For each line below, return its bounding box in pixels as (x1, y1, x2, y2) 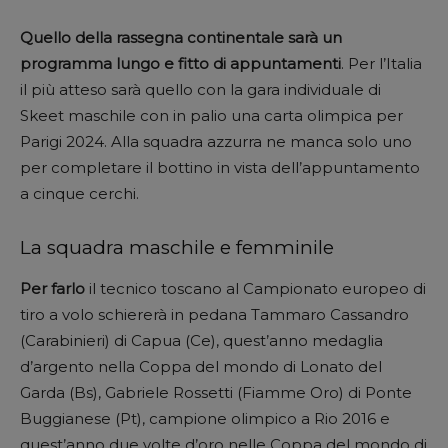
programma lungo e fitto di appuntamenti (20, 53, 341, 73)
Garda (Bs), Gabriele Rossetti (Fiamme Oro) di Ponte (20, 382, 412, 402)
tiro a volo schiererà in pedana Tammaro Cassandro (20, 304, 409, 324)
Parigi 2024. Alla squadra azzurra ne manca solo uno (20, 131, 412, 151)
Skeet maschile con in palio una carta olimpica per (20, 105, 403, 125)
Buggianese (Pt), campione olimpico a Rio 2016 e (20, 408, 390, 428)
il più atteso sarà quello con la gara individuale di (20, 79, 381, 99)
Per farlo (20, 278, 85, 298)
